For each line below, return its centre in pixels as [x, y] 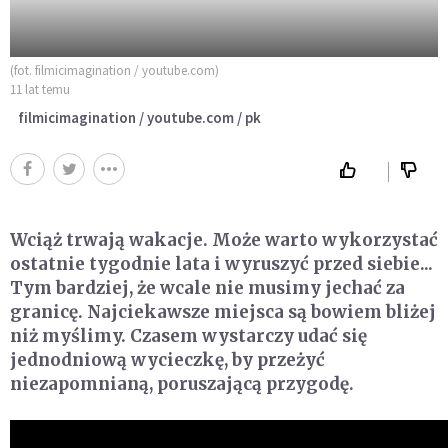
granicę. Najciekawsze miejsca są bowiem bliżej [223, 311]
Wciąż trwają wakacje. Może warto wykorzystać [224, 239]
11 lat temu [40, 89]
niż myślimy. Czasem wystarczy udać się [188, 335]
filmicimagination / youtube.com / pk [139, 117]
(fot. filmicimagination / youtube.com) [114, 70]
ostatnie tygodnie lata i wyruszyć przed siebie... [221, 263]
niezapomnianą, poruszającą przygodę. [182, 383]
